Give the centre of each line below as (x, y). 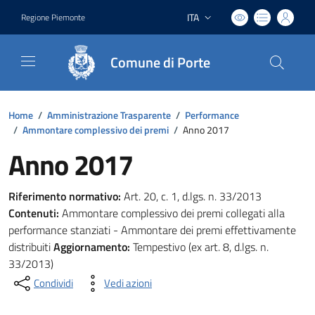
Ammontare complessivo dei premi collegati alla (172, 213)
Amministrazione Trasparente (109, 115)
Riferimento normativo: (65, 196)
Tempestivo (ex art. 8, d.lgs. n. (199, 247)
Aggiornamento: (92, 247)
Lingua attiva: (214, 24)
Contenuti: (34, 213)
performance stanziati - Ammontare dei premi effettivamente (152, 230)
